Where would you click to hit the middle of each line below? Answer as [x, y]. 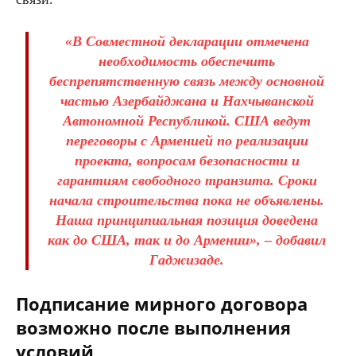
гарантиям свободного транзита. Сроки [187, 180]
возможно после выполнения [153, 327]
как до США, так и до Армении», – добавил [187, 240]
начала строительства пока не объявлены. [187, 200]
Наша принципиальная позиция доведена [187, 220]
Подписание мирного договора [162, 303]
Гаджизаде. [187, 259]
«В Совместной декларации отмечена [187, 41]
